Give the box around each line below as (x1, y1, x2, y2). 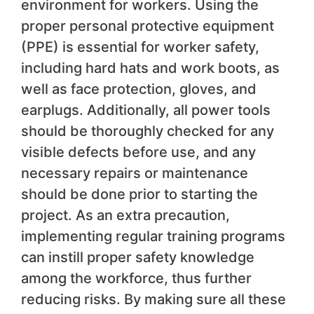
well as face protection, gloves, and (21, 80, 257, 97)
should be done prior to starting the (21, 185, 258, 203)
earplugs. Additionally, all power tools (21, 101, 271, 118)
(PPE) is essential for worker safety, (21, 38, 259, 55)
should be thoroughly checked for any (21, 122, 274, 139)
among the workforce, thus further (21, 269, 252, 287)
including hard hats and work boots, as (21, 59, 280, 76)
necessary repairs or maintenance (21, 164, 248, 182)
